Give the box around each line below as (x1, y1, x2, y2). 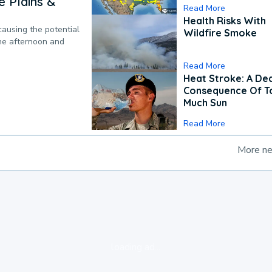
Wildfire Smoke (183, 27, 257, 39)
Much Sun (183, 96, 228, 109)
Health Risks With (183, 15, 267, 27)
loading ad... (111, 240, 161, 254)
